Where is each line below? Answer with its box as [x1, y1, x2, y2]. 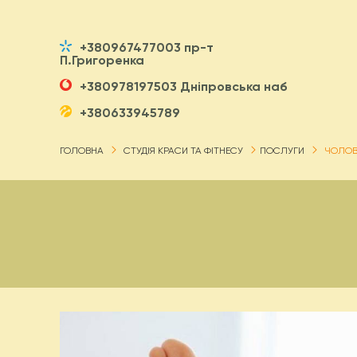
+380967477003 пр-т [80, 40, 214, 55]
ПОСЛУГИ [260, 145, 304, 156]
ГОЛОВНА [60, 145, 104, 156]
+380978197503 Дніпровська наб [80, 79, 288, 94]
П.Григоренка [60, 53, 144, 68]
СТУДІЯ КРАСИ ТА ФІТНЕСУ [124, 145, 243, 156]
